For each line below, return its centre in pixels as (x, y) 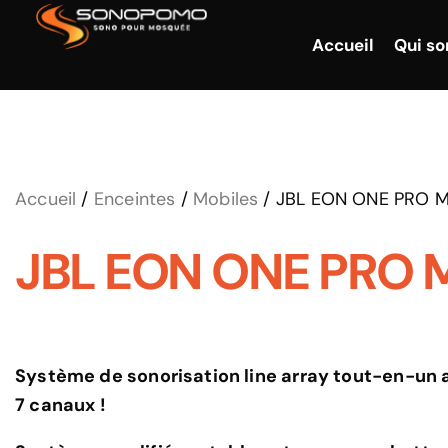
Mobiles (225, 199)
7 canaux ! (60, 405)
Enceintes (134, 199)
